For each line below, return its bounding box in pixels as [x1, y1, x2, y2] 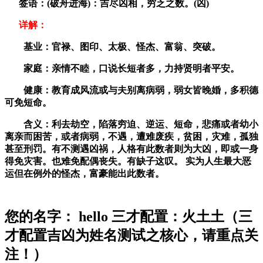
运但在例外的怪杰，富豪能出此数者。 [5, 168, 164, 178]
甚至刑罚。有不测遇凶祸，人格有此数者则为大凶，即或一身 [5, 143, 258, 154]
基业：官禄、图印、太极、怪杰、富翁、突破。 [5, 41, 221, 52]
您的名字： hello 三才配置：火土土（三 [5, 208, 252, 224]
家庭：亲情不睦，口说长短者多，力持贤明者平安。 [5, 63, 240, 73]
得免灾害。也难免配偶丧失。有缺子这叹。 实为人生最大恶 [5, 156, 251, 166]
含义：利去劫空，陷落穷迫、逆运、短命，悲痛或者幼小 [5, 119, 258, 129]
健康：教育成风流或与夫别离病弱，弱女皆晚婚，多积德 [5, 85, 258, 95]
